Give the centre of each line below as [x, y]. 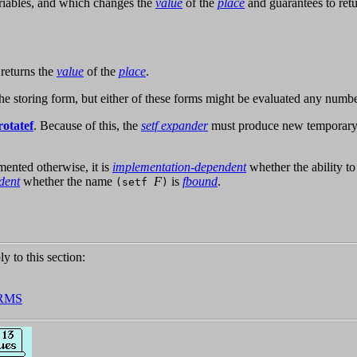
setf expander [175, 126]
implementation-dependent [179, 167]
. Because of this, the [87, 126]
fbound [200, 182]
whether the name [68, 182]
